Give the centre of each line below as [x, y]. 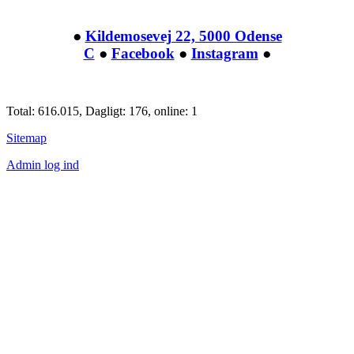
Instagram [224, 53]
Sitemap [26, 137]
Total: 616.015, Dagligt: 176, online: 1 [102, 111]
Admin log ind [43, 164]
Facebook [143, 53]
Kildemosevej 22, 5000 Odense [183, 36]
